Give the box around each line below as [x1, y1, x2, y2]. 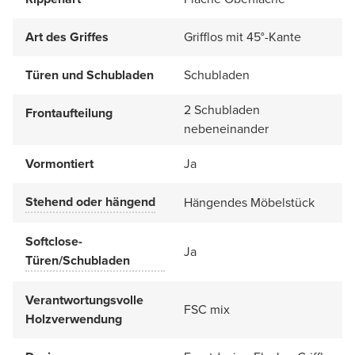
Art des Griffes [25, 27, 109, 46]
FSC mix [184, 300, 230, 319]
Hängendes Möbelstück [184, 193, 315, 212]
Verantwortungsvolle [25, 290, 143, 309]
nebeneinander [184, 119, 269, 138]
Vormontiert [25, 154, 94, 173]
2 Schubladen [184, 100, 260, 119]
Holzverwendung [25, 309, 122, 328]
